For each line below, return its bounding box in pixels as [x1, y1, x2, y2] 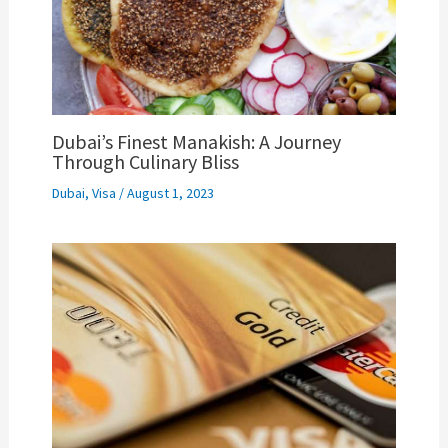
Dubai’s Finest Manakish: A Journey [51, 129, 341, 155]
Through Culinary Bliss [51, 149, 239, 175]
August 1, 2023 [126, 184, 214, 203]
